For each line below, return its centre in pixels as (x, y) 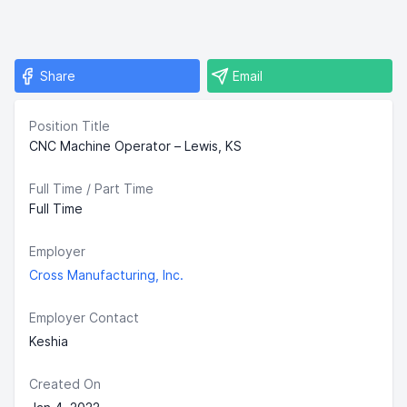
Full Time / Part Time (91, 189)
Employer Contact (84, 318)
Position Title (69, 126)
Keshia (49, 341)
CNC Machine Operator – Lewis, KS (135, 146)
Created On (65, 384)
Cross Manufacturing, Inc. (106, 275)
